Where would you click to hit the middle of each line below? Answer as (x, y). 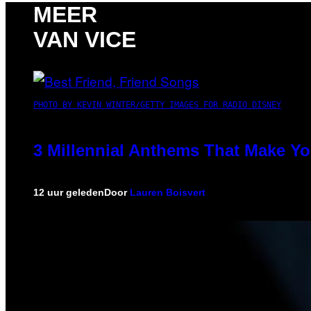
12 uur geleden (69, 192)
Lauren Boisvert (168, 192)
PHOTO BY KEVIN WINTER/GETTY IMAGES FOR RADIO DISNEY (157, 104)
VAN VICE (85, 40)
